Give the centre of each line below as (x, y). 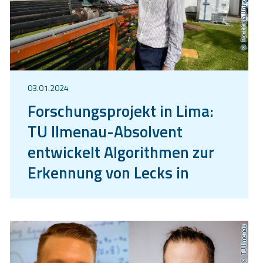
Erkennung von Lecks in (108, 172)
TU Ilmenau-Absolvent (105, 131)
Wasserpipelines (85, 193)
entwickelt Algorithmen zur (121, 151)
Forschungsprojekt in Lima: (121, 110)
